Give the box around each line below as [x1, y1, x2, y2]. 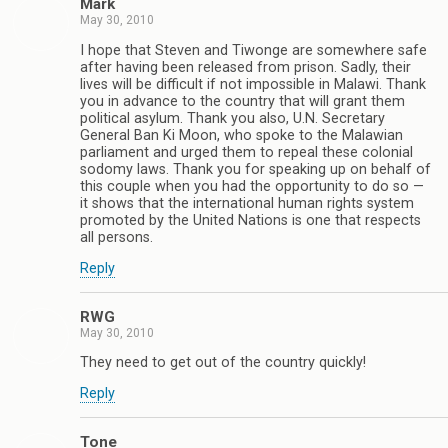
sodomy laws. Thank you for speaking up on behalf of [80, 160, 431, 178]
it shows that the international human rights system [80, 194, 414, 212]
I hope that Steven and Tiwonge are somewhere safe [80, 41, 427, 59]
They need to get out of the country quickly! [80, 354, 366, 371]
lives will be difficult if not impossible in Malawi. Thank [80, 75, 426, 93]
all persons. [80, 228, 153, 246]
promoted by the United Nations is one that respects [80, 211, 421, 229]
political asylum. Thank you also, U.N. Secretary [80, 109, 385, 127]
